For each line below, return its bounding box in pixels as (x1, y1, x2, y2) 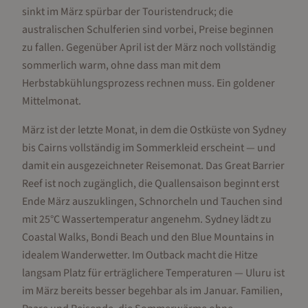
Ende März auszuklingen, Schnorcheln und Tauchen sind (22, 194, 283, 209)
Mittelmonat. (22, 93, 81, 109)
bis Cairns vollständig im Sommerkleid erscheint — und (22, 140, 276, 155)
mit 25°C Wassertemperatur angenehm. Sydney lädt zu (22, 212, 272, 227)
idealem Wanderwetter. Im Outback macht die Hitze (22, 247, 258, 263)
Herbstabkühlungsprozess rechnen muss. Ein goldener (22, 76, 275, 91)
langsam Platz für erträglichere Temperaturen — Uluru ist (22, 265, 285, 280)
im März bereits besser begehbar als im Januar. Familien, (22, 283, 283, 298)
